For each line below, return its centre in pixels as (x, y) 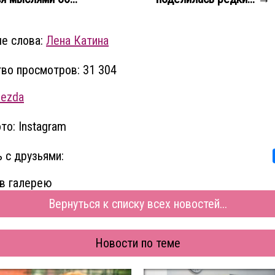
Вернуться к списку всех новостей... (137, 204)
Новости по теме (137, 243)
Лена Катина (77, 41)
